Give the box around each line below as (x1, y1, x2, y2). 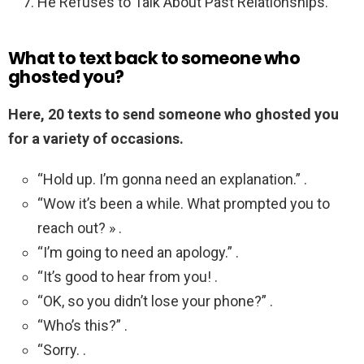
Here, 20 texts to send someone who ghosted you (8, 106, 339, 123)
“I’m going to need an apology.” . (37, 244, 239, 262)
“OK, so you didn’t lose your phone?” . (37, 292, 273, 310)
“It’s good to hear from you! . (37, 268, 218, 286)
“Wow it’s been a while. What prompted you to (37, 195, 330, 213)
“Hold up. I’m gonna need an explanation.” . (37, 171, 307, 188)
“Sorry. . (37, 341, 86, 359)
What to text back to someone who (8, 46, 301, 71)
